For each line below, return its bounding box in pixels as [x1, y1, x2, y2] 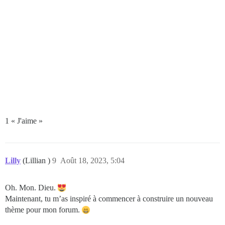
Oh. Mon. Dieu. [5, 183, 58, 192]
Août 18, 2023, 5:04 [60, 156, 125, 165]
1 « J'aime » [5, 116, 43, 125]
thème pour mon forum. [5, 205, 82, 214]
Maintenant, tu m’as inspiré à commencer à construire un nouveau [5, 194, 213, 203]
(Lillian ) [23, 156, 52, 165]
